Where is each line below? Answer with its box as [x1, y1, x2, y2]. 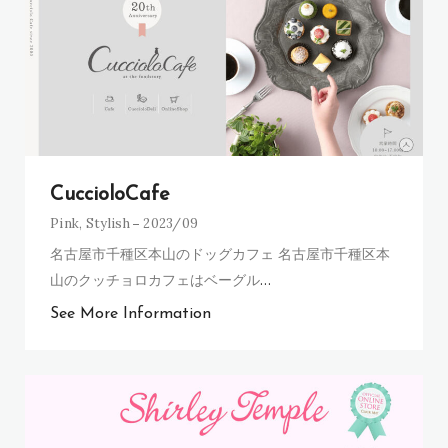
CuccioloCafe [50, 184, 170, 205]
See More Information [50, 305, 211, 322]
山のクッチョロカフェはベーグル [50, 269, 260, 289]
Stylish [85, 214, 130, 232]
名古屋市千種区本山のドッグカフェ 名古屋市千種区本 [50, 243, 390, 263]
